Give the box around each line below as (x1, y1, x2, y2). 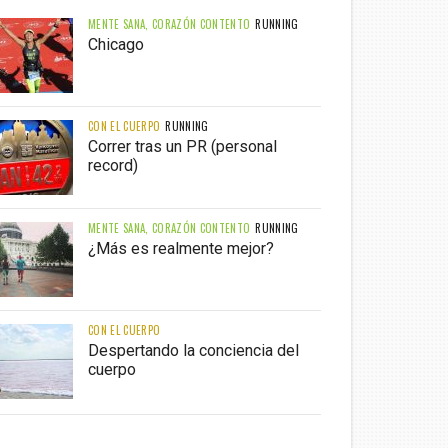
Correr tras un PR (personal (88, 137, 278, 157)
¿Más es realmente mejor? (88, 239, 275, 259)
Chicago (88, 35, 145, 55)
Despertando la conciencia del (88, 341, 300, 361)
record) (88, 156, 139, 176)
